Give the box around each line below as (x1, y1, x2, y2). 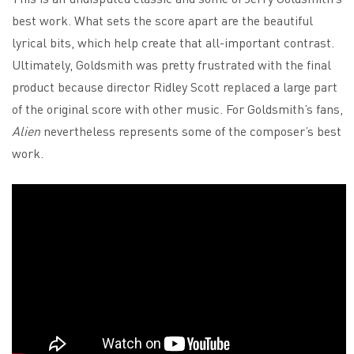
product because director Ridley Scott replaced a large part (12, 78, 337, 96)
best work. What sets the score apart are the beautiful (12, 12, 313, 29)
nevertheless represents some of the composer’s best (40, 122, 341, 140)
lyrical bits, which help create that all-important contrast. (12, 34, 334, 51)
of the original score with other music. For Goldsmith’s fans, (12, 100, 343, 118)
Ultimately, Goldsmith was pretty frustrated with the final (12, 56, 331, 73)
